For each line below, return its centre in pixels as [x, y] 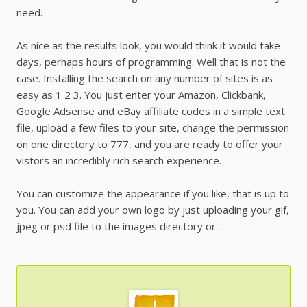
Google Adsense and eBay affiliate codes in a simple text [151, 111]
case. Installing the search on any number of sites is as [145, 78]
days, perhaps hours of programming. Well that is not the [151, 62]
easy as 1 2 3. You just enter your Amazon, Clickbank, [141, 95]
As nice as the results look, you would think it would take [148, 46]
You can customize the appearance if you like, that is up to [153, 194]
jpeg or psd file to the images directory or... [119, 226]
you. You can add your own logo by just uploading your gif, [153, 210]
